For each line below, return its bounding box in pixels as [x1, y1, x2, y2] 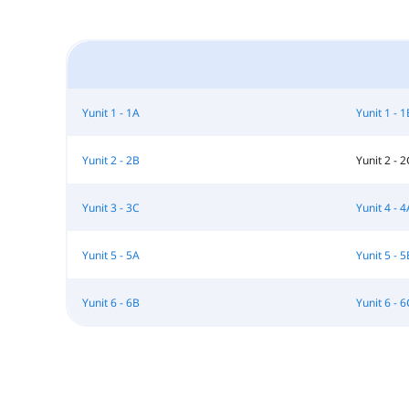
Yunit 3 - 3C [81, 199, 140, 215]
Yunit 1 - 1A [81, 104, 140, 121]
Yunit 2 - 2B [81, 152, 140, 168]
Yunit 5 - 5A [81, 246, 140, 263]
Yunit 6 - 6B [81, 294, 140, 310]
